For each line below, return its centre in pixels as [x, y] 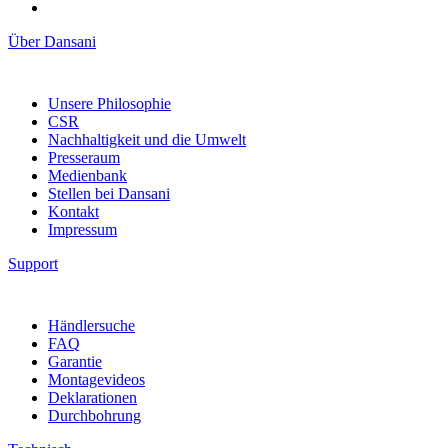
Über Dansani [52, 41]
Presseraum [84, 157]
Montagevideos [96, 379]
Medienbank [87, 175]
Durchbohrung [94, 415]
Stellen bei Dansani [109, 193]
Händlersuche [91, 325]
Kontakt [73, 211]
